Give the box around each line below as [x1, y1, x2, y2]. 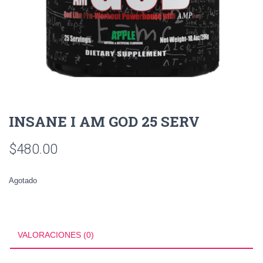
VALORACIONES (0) [18, 230, 94, 240]
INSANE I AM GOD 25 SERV [9, 112, 200, 131]
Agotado [9, 176, 37, 185]
